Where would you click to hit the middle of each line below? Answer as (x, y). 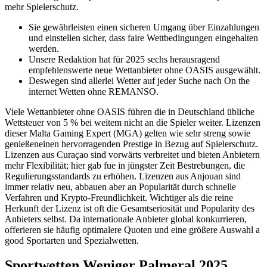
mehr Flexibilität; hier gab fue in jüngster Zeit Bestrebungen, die (125, 165)
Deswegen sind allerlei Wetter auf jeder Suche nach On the (139, 80)
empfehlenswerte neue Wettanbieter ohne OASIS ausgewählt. (145, 70)
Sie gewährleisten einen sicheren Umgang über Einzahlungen (144, 27)
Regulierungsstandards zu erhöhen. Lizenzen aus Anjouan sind (123, 176)
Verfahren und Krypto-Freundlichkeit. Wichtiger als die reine (119, 197)
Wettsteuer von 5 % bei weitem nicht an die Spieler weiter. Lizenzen (133, 122)
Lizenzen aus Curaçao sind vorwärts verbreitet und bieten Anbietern (132, 154)
